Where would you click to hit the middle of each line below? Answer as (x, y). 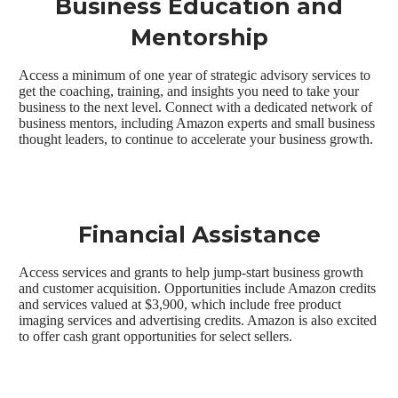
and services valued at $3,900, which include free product (180, 305)
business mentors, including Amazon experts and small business (197, 123)
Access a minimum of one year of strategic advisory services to (195, 76)
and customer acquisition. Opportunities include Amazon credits (198, 289)
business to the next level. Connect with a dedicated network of (196, 107)
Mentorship (199, 38)
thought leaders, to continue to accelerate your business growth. (196, 139)
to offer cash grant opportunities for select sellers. (156, 337)
